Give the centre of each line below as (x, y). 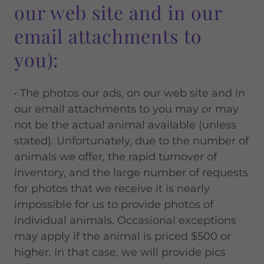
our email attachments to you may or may (126, 109)
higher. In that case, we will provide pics (120, 252)
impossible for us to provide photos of (114, 204)
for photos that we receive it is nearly (112, 189)
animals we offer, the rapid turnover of (115, 157)
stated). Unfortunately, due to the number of (131, 141)
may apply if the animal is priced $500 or (123, 236)
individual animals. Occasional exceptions (125, 220)
